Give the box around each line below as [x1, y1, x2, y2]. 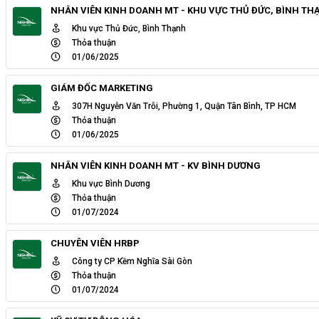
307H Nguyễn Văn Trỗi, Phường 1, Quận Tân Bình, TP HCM [72, 100, 296, 111]
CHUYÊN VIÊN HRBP [51, 237, 140, 249]
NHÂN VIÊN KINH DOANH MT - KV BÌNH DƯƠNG [51, 159, 261, 171]
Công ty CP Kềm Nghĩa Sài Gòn [72, 256, 194, 266]
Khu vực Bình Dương [72, 178, 150, 189]
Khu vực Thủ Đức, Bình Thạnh [72, 23, 186, 33]
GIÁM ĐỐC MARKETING [51, 82, 153, 93]
